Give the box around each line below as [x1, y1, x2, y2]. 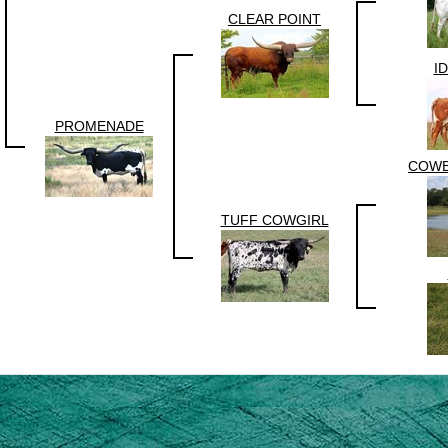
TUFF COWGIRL [220, 212, 329, 229]
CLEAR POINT [228, 11, 321, 28]
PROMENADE [54, 118, 144, 135]
